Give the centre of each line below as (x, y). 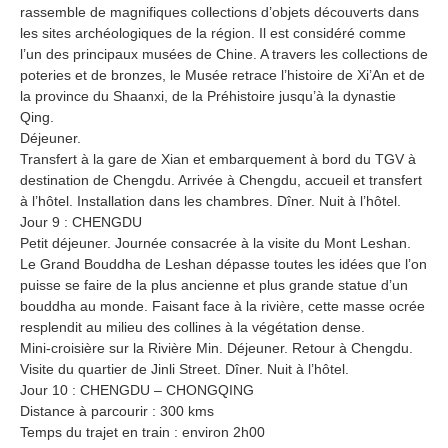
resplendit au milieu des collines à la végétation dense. (192, 326)
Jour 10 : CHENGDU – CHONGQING (137, 389)
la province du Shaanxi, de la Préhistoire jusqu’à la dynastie (208, 95)
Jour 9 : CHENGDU (81, 221)
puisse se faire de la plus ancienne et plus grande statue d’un (214, 284)
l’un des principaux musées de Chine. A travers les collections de (224, 53)
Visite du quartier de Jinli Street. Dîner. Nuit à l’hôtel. (184, 368)
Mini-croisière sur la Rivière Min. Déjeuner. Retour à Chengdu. (216, 347)
